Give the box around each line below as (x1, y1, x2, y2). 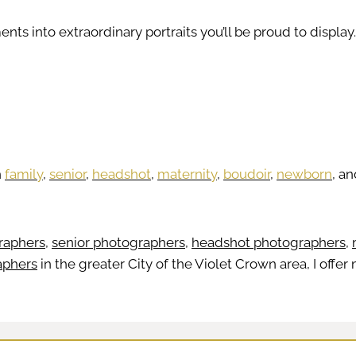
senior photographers (52, 234, 185, 250)
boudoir (223, 165, 270, 182)
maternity (157, 165, 217, 182)
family (5, 165, 43, 182)
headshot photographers (192, 234, 346, 250)
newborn (277, 165, 332, 182)
